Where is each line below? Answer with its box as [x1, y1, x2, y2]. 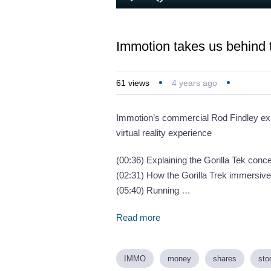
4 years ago [172, 77, 217, 88]
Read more [116, 212, 160, 223]
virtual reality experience [116, 127, 212, 138]
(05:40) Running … [116, 184, 191, 195]
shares [213, 253, 237, 263]
